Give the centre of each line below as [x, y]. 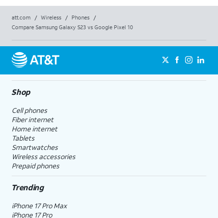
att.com [21, 17]
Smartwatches [35, 147]
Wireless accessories [44, 156]
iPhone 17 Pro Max [39, 205]
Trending [27, 187]
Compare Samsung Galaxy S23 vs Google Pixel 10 [72, 27]
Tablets [23, 138]
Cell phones [29, 110]
